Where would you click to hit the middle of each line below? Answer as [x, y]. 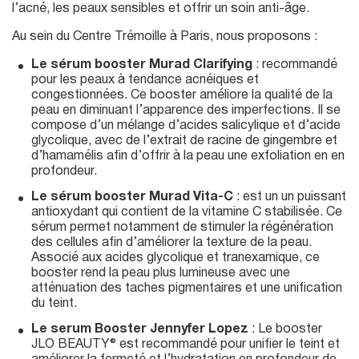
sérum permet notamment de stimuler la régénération [182, 227]
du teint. [54, 303]
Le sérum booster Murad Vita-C [132, 197]
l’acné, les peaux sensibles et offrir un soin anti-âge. [161, 9]
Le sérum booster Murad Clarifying [142, 65]
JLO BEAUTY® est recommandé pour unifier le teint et [186, 344]
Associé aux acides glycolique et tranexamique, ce [175, 258]
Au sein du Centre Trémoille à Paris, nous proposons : [165, 37]
